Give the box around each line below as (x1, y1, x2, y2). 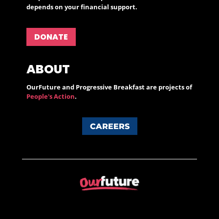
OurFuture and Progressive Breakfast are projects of (26, 82, 193, 91)
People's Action (26, 91, 75, 101)
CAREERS (89, 121, 130, 131)
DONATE (34, 31, 68, 43)
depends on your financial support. (26, 2, 138, 11)
